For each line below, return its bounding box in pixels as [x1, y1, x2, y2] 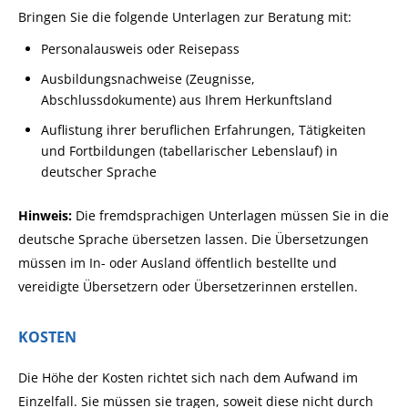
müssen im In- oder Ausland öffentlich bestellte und [18, 254, 337, 271]
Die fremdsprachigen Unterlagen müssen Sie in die [76, 207, 389, 224]
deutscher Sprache [41, 163, 158, 180]
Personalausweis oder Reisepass [41, 40, 240, 57]
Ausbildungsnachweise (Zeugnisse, [41, 70, 256, 87]
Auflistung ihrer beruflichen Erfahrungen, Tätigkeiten [41, 121, 367, 138]
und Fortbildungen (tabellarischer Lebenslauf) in [41, 142, 339, 159]
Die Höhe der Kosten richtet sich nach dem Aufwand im [18, 369, 358, 386]
